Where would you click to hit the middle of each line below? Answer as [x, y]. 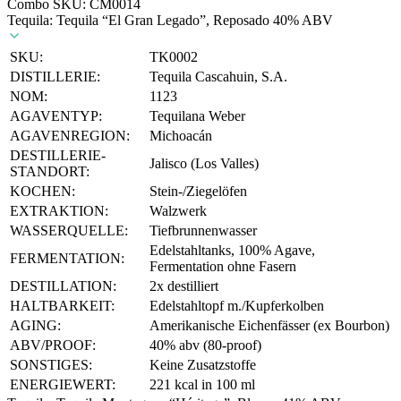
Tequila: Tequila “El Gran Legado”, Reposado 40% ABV [170, 20]
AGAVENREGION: [70, 135]
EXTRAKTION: [59, 210]
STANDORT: [50, 171]
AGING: [35, 325]
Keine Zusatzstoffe [203, 364]
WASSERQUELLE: [69, 230]
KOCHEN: [43, 191]
